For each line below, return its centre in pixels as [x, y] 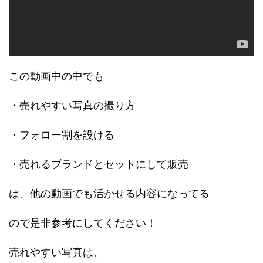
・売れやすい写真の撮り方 [72, 106]
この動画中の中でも [56, 76]
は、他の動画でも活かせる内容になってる [109, 194]
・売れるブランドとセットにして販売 [99, 164]
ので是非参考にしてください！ [83, 223]
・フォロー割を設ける [62, 135]
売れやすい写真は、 [56, 252]
